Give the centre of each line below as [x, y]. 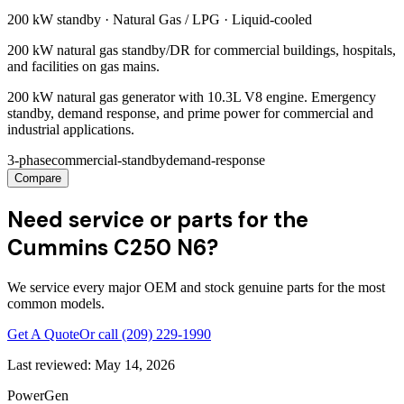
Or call [101, 335]
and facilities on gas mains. [83, 67]
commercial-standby [109, 161]
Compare [38, 179]
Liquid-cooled [272, 20]
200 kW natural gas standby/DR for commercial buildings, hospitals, [202, 50]
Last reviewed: [49, 365]
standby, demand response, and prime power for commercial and [190, 114]
